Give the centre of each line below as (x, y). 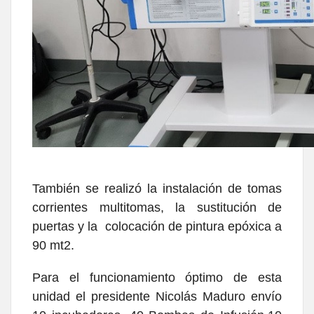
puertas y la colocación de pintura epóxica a (157, 226)
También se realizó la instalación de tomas (157, 188)
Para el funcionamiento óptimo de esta (157, 277)
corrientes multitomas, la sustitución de (157, 207)
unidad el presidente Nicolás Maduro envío (157, 296)
